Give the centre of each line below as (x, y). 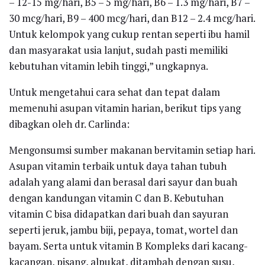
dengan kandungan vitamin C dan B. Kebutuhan (116, 198)
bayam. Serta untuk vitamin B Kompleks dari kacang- (128, 245)
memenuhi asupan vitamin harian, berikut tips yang (125, 108)
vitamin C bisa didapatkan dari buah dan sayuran (119, 214)
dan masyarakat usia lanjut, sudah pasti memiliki (118, 50)
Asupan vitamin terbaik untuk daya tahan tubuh (118, 166)
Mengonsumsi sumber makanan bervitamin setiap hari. (132, 150)
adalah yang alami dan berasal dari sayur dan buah (123, 182)
